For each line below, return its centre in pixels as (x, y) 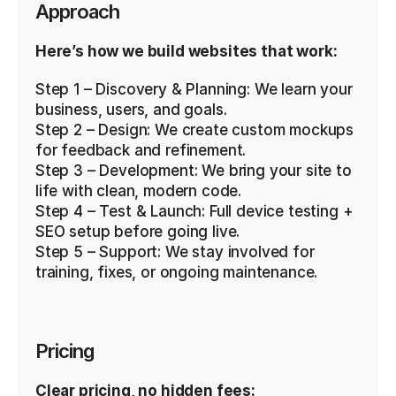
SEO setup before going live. (138, 232)
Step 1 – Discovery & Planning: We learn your (194, 89)
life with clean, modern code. (139, 191)
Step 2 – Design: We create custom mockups (195, 130)
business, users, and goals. (131, 110)
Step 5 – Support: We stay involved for (175, 252)
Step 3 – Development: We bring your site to (194, 171)
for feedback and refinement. (141, 150)
